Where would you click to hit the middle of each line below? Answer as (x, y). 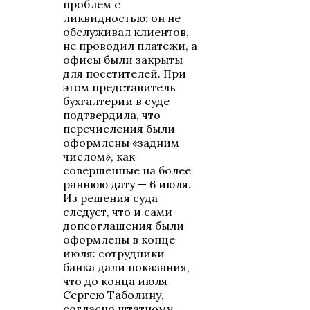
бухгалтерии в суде (117, 101)
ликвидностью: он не (122, 18)
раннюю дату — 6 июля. (127, 184)
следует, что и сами (118, 212)
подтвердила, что (112, 115)
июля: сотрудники (114, 254)
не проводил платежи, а (130, 46)
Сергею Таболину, (114, 295)
